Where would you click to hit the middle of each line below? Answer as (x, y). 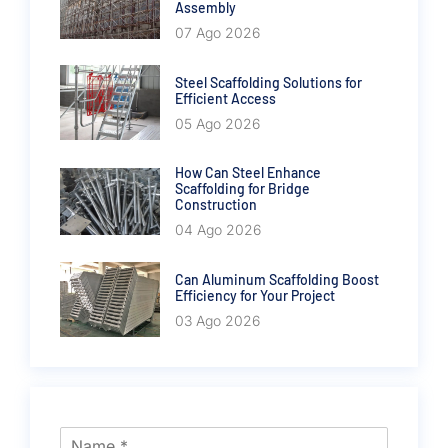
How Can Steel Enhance (248, 173)
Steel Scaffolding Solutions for (268, 82)
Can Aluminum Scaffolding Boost (277, 279)
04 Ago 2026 (218, 230)
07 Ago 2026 (217, 33)
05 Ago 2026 (217, 123)
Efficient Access (225, 98)
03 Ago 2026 (217, 320)
